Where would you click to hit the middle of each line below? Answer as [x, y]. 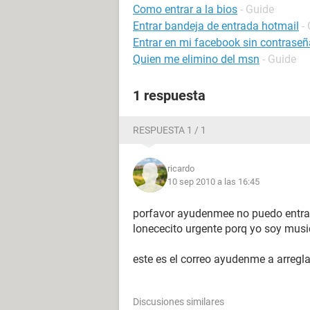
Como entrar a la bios [185, 9]
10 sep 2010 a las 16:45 [213, 182]
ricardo [181, 168]
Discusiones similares [179, 302]
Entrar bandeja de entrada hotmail [216, 26]
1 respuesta [169, 95]
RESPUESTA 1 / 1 [170, 130]
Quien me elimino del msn [196, 59]
